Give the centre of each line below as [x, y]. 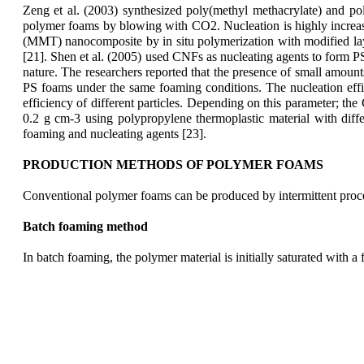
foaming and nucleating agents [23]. [115, 133]
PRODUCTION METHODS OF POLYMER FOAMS [173, 164]
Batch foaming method [85, 226]
